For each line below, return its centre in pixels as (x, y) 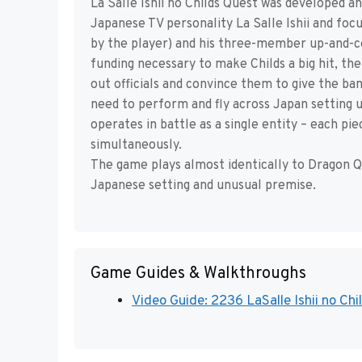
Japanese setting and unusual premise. (203, 186)
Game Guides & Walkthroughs (198, 274)
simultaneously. (136, 146)
